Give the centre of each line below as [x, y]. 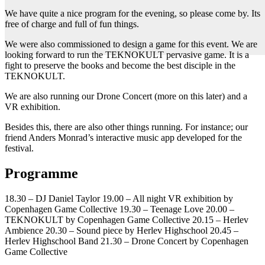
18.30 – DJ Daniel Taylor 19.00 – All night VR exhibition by [119, 199]
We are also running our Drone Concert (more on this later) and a [126, 96]
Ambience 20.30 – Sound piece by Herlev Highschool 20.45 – [122, 231]
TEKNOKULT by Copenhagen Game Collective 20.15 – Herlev [127, 220]
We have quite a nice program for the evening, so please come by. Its [132, 14]
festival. [19, 148]
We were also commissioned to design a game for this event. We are [131, 44]
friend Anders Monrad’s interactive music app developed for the [123, 138]
